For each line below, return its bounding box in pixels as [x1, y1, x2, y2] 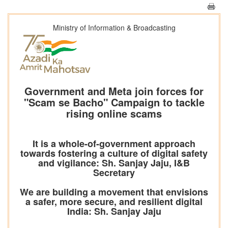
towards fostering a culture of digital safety [20, 147, 208, 160]
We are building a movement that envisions [20, 185, 208, 199]
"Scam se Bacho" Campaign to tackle [23, 95, 205, 110]
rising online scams [66, 106, 162, 121]
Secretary [93, 166, 135, 180]
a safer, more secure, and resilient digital [25, 195, 203, 209]
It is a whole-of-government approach [33, 137, 195, 151]
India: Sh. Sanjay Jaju [67, 205, 161, 218]
